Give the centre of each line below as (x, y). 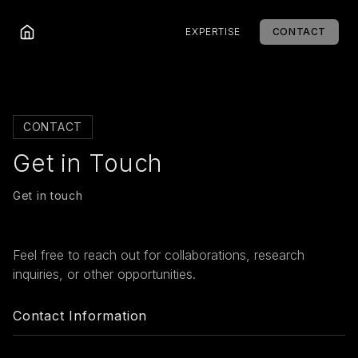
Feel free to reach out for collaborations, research (159, 255)
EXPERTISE (213, 32)
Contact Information (80, 316)
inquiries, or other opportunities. (104, 274)
